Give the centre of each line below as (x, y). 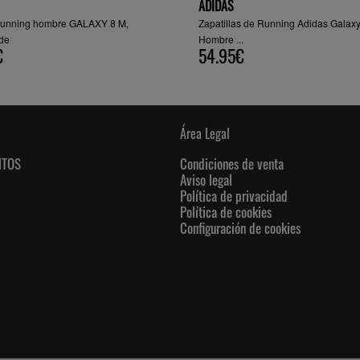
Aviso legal (206, 180)
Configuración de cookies (240, 228)
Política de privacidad (234, 196)
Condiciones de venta (232, 164)
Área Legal (205, 133)
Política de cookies (226, 212)
